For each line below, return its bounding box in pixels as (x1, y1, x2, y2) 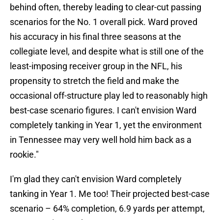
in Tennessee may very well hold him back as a (10, 135, 192, 145)
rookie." (10, 149, 39, 160)
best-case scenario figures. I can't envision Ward (10, 105, 196, 116)
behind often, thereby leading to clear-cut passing (10, 2, 201, 13)
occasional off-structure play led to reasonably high (10, 90, 208, 101)
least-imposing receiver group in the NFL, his (10, 61, 182, 72)
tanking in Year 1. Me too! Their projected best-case (10, 189, 210, 199)
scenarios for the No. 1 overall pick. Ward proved (10, 17, 197, 27)
